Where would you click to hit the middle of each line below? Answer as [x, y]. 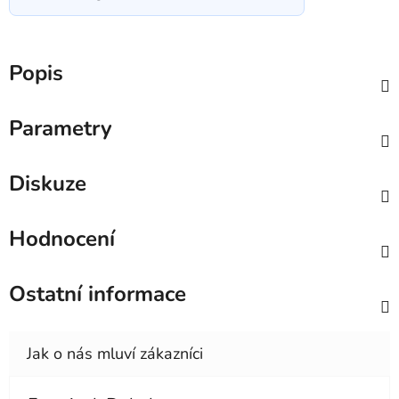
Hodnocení [62, 239]
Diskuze [48, 184]
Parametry [61, 129]
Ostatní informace [98, 294]
